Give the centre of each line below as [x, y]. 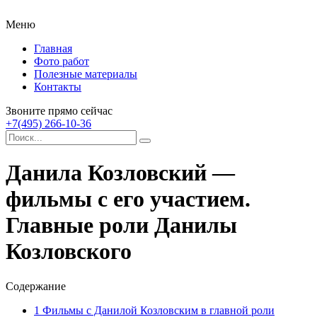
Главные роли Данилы [121, 225]
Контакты [58, 87]
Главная [53, 48]
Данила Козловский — [120, 173]
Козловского [69, 252]
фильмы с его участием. [128, 199]
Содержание [36, 286]
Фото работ [62, 61]
